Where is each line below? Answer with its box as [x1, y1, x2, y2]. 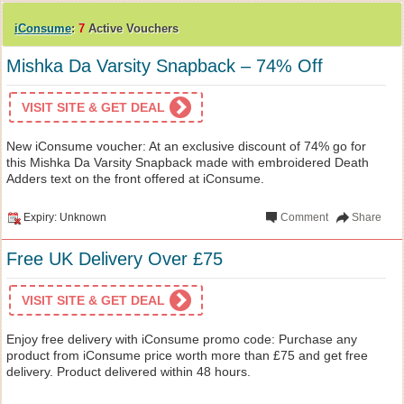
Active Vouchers [85, 21, 179, 35]
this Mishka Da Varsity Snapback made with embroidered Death [6, 154, 369, 170]
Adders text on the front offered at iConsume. [6, 170, 264, 186]
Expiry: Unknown [23, 210, 106, 224]
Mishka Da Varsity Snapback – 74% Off [6, 55, 323, 76]
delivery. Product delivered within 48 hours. [6, 363, 251, 379]
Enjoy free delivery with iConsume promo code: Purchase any [6, 331, 357, 346]
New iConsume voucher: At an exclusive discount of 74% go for [6, 138, 366, 153]
